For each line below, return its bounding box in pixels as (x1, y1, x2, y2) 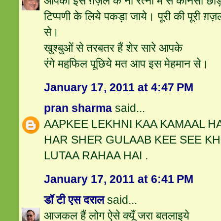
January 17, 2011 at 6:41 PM (44, 173, 194, 186)
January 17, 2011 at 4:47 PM (44, 81, 194, 94)
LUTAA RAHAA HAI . (44, 149, 148, 162)
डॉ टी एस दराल (44, 193, 105, 207)
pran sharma (44, 102, 112, 115)
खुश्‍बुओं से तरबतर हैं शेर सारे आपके (44, 41, 183, 55)
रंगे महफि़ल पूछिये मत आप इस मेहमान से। (44, 57, 209, 71)
